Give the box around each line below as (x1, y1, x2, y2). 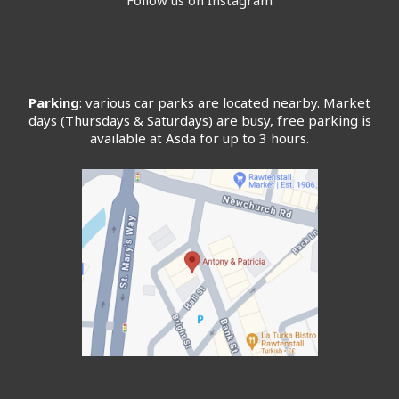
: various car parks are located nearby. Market (79, 93, 370, 111)
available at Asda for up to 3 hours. (90, 128, 309, 147)
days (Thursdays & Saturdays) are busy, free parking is (28, 110, 371, 129)
